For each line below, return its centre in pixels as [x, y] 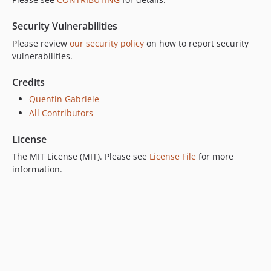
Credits [28, 82]
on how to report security [196, 43]
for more [215, 156]
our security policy [107, 43]
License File [173, 156]
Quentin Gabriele [64, 99]
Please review [41, 43]
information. [37, 169]
